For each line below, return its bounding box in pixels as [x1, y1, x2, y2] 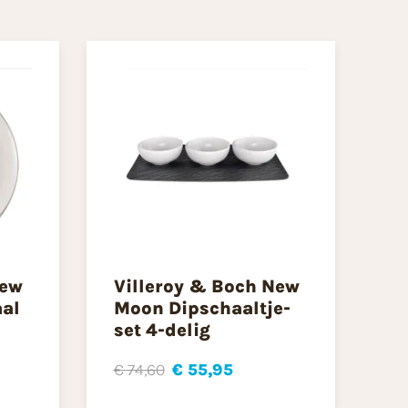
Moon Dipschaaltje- [113, 298, 291, 320]
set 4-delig [113, 320, 210, 342]
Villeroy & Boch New [113, 276, 300, 298]
